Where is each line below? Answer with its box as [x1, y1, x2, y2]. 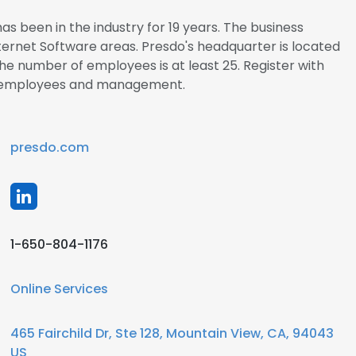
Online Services [10, 280, 108, 298]
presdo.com [10, 138, 89, 157]
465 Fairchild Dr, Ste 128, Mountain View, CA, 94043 [10, 324, 334, 342]
